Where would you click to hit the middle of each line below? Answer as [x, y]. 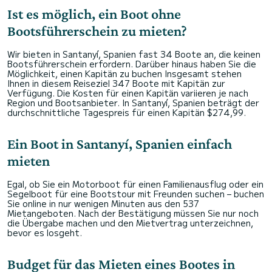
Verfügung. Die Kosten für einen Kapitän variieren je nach [128, 93]
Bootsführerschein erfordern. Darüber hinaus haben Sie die [132, 64]
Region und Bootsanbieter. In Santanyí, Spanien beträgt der [133, 103]
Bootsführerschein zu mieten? [97, 31]
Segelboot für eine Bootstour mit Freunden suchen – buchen [136, 194]
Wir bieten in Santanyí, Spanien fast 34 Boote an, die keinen [134, 54]
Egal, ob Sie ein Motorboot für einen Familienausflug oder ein [135, 184]
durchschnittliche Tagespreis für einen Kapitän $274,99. [127, 113]
